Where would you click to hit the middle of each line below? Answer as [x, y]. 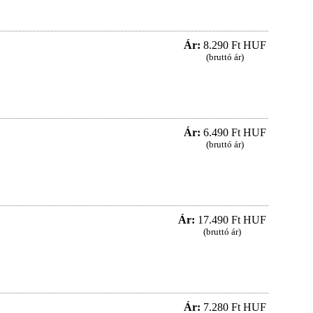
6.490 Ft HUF [233, 133]
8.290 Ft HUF [233, 45]
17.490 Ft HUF [230, 220]
